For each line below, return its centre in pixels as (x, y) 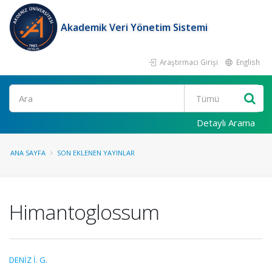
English (247, 62)
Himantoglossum (84, 212)
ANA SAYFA (28, 153)
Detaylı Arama (226, 123)
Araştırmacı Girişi (188, 62)
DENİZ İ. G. (28, 260)
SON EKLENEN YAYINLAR (96, 153)
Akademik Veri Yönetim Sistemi (134, 27)
